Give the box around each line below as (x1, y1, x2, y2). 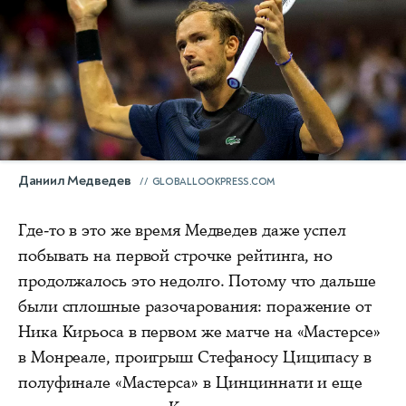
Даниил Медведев (18, 171, 134, 189)
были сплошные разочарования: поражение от (18, 295, 372, 317)
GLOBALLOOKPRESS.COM (151, 175, 275, 188)
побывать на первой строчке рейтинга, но (18, 244, 333, 266)
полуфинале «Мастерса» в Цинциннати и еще (18, 371, 362, 393)
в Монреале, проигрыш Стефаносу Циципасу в (18, 345, 372, 368)
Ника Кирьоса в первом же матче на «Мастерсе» (18, 320, 381, 343)
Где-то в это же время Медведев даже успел (18, 218, 346, 241)
